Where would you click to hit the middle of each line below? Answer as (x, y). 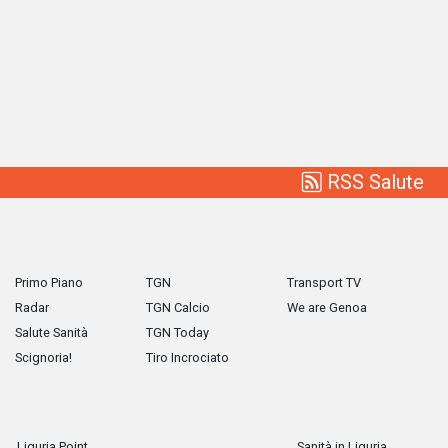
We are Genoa (327, 308)
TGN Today (177, 333)
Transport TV (324, 283)
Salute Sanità (51, 333)
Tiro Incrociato (187, 358)
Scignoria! (43, 358)
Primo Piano (49, 283)
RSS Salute (373, 182)
